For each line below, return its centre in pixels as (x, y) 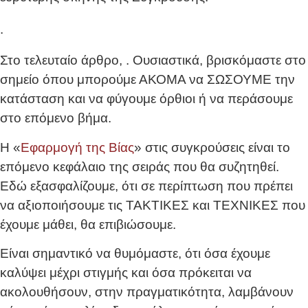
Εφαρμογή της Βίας (77, 147)
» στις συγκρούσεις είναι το (212, 147)
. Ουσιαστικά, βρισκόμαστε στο (216, 60)
